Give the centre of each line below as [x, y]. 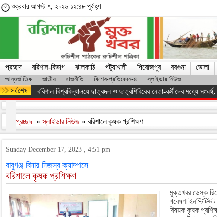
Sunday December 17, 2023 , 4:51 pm [58, 149]
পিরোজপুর [149, 67]
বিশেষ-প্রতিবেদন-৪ [116, 79]
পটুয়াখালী [116, 67]
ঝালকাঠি [85, 67]
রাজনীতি [75, 79]
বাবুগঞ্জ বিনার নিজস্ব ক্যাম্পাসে [47, 165]
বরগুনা [178, 67]
